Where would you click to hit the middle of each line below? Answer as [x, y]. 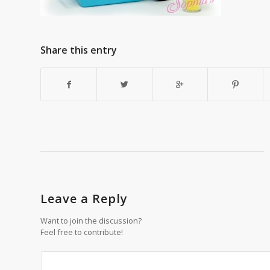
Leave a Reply [84, 198]
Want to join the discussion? [91, 220]
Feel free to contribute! [82, 232]
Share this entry [79, 50]
